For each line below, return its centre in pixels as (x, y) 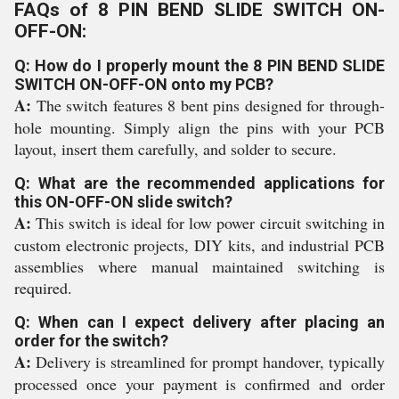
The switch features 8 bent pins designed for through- (208, 105)
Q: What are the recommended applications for (199, 183)
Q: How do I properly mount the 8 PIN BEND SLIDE (199, 65)
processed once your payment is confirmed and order (199, 384)
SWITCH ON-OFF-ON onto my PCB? (144, 84)
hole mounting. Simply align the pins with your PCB (199, 127)
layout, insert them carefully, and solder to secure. (175, 149)
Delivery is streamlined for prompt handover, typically (208, 362)
